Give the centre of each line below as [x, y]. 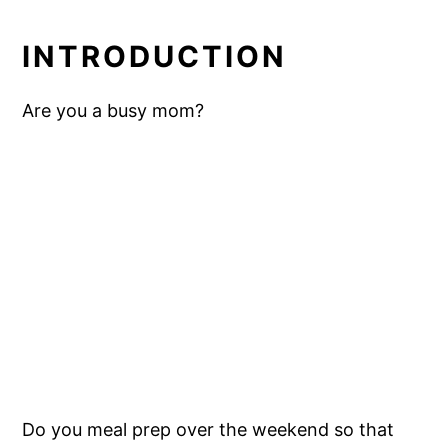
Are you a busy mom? [113, 110]
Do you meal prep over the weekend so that [208, 429]
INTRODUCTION [155, 56]
